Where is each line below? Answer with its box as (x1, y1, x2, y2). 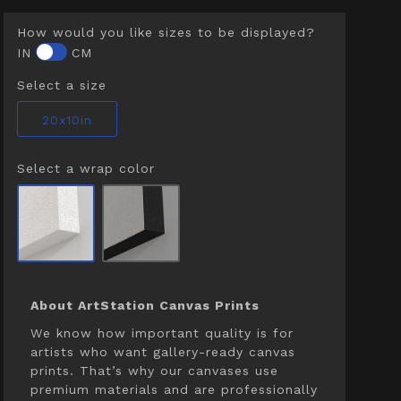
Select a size (16, 78, 107, 92)
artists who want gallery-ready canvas (30, 345, 295, 359)
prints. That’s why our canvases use (30, 363, 278, 378)
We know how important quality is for (30, 326, 294, 340)
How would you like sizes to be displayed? (16, 25, 315, 39)
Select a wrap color (16, 161, 155, 175)
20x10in (41, 113, 92, 127)
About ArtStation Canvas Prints (30, 298, 260, 312)
